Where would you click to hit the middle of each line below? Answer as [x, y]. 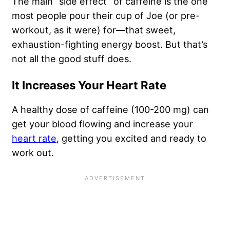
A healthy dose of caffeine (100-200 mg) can [110, 109]
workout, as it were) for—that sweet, [94, 30]
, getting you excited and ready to [131, 138]
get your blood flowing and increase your [102, 123]
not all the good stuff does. [72, 58]
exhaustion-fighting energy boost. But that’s [110, 44]
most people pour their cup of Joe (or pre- [106, 15]
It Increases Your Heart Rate [89, 85]
